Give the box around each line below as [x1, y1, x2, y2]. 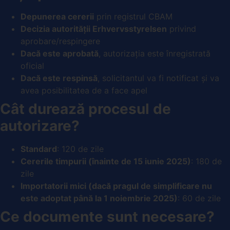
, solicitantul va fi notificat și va [98, 72, 219, 83]
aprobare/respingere [21, 35, 100, 46]
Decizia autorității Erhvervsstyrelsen [21, 23, 167, 34]
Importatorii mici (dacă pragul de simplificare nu [21, 180, 212, 191]
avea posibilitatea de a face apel [21, 85, 147, 95]
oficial [21, 60, 44, 71]
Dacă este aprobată [21, 48, 99, 59]
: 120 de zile [57, 143, 104, 154]
